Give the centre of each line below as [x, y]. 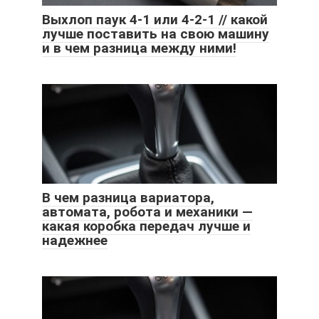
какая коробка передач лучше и [146, 226]
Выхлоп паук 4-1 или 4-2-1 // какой [155, 20]
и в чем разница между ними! [139, 48]
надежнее [75, 241]
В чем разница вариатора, [128, 198]
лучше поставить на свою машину [156, 34]
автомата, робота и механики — [147, 212]
